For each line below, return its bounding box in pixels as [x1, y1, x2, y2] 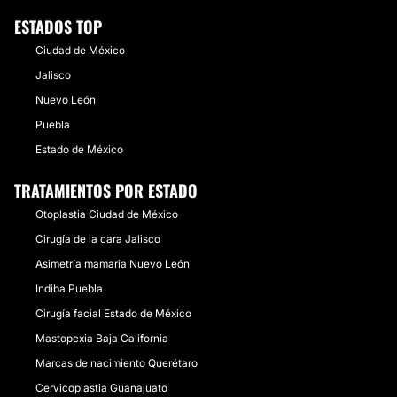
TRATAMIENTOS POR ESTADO [14, 179, 198, 202]
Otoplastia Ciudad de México [35, 207, 178, 221]
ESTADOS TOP [14, 15, 102, 38]
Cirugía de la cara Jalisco [35, 232, 160, 245]
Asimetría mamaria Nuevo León [35, 257, 190, 270]
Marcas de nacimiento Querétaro [35, 356, 198, 370]
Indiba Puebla [35, 282, 103, 295]
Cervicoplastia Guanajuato [35, 381, 167, 394]
